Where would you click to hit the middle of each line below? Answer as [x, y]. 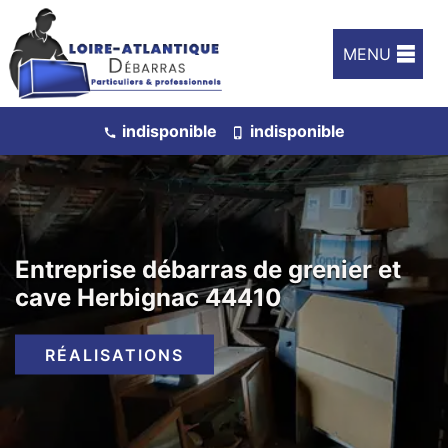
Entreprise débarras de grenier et [208, 269]
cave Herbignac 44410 [148, 297]
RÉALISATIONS [114, 354]
